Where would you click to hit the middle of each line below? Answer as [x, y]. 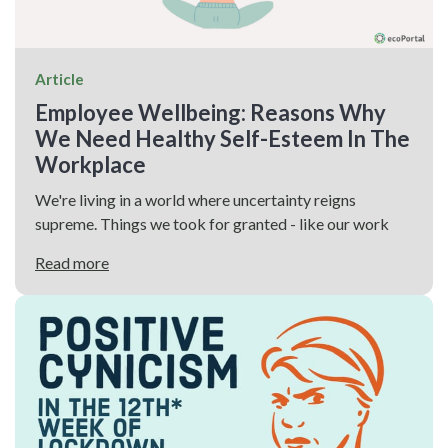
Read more [72, 262]
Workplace [90, 164]
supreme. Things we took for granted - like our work [212, 223]
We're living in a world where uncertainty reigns [195, 199]
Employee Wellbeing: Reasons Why [210, 112]
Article [59, 78]
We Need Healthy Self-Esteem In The [222, 138]
